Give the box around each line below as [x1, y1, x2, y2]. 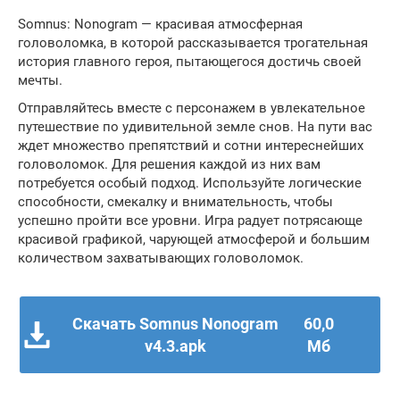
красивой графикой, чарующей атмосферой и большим [18, 231, 370, 247]
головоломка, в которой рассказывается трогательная [18, 35, 368, 51]
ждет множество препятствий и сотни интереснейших [18, 137, 363, 154]
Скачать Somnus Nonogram [71, 314, 279, 333]
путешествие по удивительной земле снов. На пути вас [18, 119, 372, 135]
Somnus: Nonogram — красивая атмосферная [18, 16, 303, 32]
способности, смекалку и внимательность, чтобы [18, 194, 333, 210]
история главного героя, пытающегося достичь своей [18, 54, 362, 70]
